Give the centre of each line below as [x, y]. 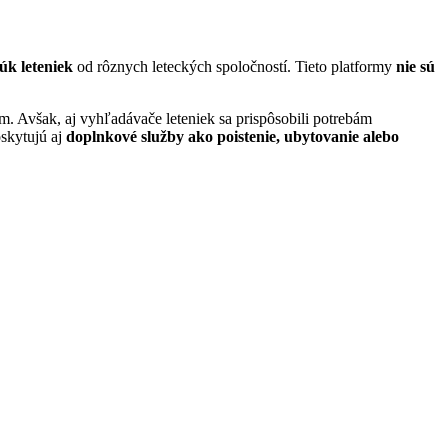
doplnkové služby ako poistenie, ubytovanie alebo [232, 137]
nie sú [415, 67]
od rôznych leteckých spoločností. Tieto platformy [234, 67]
